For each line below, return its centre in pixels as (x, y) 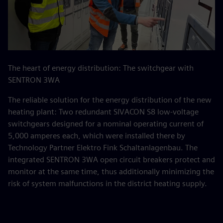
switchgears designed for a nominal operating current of (106, 124)
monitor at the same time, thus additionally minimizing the (111, 171)
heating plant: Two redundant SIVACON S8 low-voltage (103, 112)
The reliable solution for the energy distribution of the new (110, 100)
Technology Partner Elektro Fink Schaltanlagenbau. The (103, 148)
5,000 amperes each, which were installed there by (97, 136)
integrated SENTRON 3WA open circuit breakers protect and (111, 160)
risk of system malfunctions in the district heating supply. (108, 183)
